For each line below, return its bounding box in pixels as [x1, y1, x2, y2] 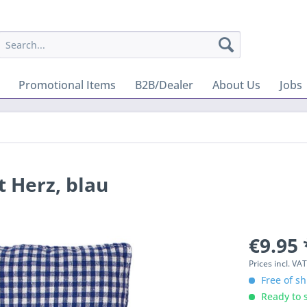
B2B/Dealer [135, 77, 193, 93]
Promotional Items [19, 77, 116, 93]
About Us [212, 77, 260, 93]
